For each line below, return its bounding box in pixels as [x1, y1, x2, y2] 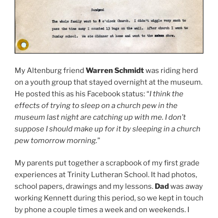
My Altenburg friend [15, 66, 86, 75]
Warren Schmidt [86, 66, 144, 75]
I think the [149, 89, 183, 98]
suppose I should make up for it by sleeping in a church [15, 124, 200, 133]
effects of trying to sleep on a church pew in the [15, 101, 178, 110]
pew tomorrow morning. [15, 136, 97, 145]
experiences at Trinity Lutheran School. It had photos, [15, 170, 197, 180]
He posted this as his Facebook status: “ [15, 89, 149, 98]
